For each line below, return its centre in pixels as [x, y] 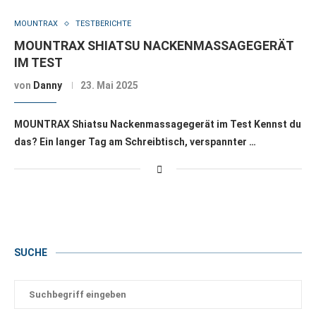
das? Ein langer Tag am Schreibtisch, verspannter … [135, 142]
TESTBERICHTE [103, 24]
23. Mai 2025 [109, 85]
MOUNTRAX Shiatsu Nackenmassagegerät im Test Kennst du [158, 124]
